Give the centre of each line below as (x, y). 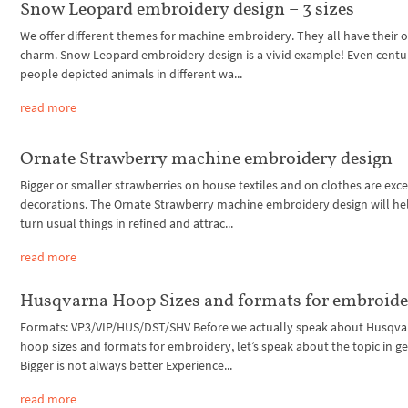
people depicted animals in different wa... (132, 73)
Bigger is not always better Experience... (127, 366)
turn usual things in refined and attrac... (127, 223)
